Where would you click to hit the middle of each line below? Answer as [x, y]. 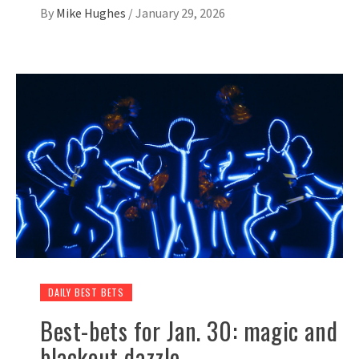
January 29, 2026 [180, 12]
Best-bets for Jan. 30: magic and [189, 330]
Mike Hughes [92, 12]
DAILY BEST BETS [86, 292]
